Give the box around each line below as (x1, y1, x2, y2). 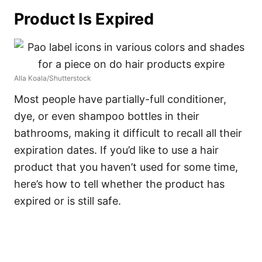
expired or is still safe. (14, 195, 121, 207)
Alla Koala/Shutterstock (14, 74, 91, 82)
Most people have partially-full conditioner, (14, 93, 226, 105)
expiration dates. (14, 144, 100, 156)
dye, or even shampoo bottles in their (14, 110, 199, 122)
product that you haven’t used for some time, (14, 161, 238, 173)
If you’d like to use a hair (100, 144, 219, 156)
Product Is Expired (14, 9, 154, 29)
